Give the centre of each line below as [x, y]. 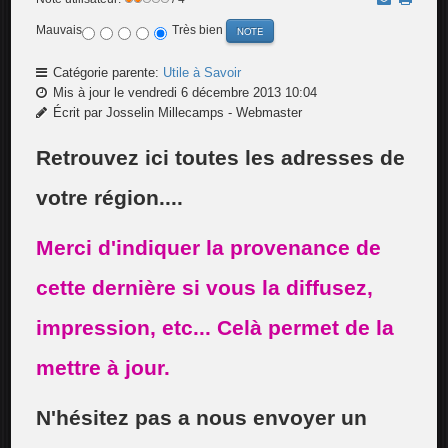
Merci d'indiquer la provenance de [209, 247]
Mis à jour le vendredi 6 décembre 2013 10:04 [183, 92]
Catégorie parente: [106, 72]
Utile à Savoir [202, 72]
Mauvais [59, 30]
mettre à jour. [103, 367]
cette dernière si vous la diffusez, [205, 287]
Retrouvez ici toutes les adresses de [221, 157]
